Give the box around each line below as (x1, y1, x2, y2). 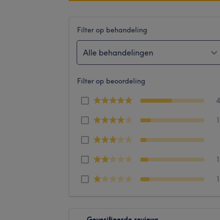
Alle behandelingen (83, 47, 153, 57)
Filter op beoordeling (77, 76, 145, 85)
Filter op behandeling (77, 25, 147, 34)
